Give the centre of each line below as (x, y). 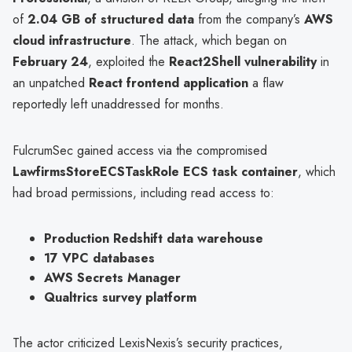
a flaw (266, 82)
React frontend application (169, 82)
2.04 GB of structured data (111, 19)
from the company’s (249, 19)
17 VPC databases (99, 258)
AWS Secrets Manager (112, 277)
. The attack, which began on (209, 40)
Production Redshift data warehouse (154, 238)
